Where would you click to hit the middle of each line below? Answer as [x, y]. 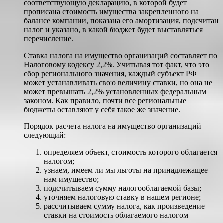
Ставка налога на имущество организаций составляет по [120, 56]
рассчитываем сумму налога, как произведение [124, 206]
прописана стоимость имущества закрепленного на [111, 12]
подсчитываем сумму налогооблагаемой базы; [122, 188]
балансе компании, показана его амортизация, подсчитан [121, 21]
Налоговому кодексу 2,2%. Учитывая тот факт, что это [116, 65]
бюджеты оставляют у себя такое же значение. [102, 110]
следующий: [45, 135]
